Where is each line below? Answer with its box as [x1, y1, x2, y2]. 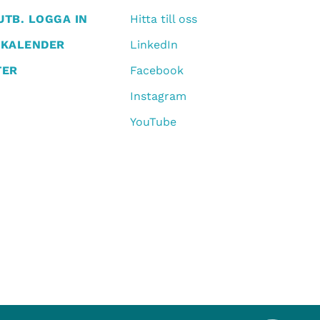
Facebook [129, 64, 184, 78]
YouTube [129, 115, 176, 129]
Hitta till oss [129, 12, 197, 26]
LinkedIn [129, 38, 178, 52]
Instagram [129, 89, 186, 104]
